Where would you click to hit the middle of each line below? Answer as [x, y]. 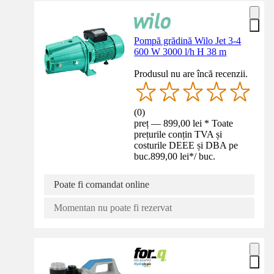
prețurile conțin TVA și [178, 134]
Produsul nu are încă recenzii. [191, 73]
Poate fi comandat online [102, 184]
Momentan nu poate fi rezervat [113, 207]
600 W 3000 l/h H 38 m [180, 51]
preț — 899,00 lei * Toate [184, 123]
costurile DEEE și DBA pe [186, 145]
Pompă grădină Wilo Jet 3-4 [188, 40]
